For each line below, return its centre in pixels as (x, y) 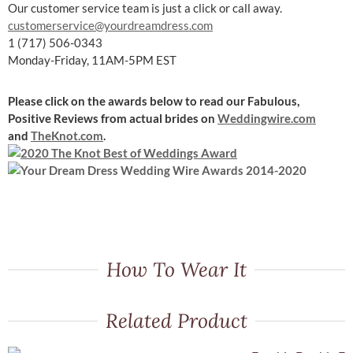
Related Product (176, 320)
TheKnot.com (67, 135)
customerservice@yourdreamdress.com (110, 25)
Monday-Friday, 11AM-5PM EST (92, 59)
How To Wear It (176, 269)
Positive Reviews (54, 118)
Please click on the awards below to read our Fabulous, (154, 100)
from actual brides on (159, 118)
